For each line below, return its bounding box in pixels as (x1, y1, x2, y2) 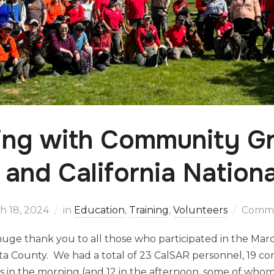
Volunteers (172, 204, 228, 216)
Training (128, 204, 169, 216)
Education (73, 204, 125, 216)
